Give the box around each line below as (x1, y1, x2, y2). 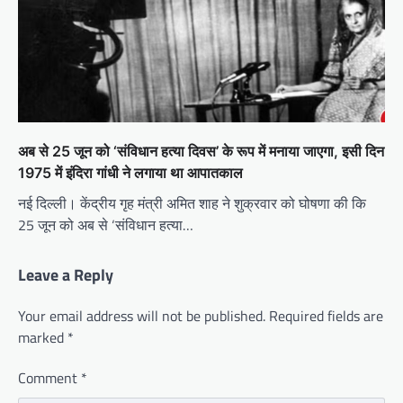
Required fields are (269, 305, 383, 327)
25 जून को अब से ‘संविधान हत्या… (18, 214, 193, 237)
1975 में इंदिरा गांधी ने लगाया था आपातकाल (18, 164, 243, 183)
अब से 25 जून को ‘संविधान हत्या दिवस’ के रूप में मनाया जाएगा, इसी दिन (18, 142, 384, 161)
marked (18, 327, 67, 349)
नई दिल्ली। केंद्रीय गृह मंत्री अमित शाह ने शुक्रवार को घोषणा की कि (18, 193, 366, 215)
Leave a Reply (18, 263, 113, 288)
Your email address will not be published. (18, 305, 265, 327)
